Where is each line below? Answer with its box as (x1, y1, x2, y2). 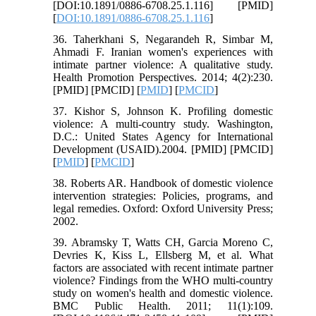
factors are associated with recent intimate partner (53, 261, 273, 274)
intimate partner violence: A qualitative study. (53, 58, 273, 71)
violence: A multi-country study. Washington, (53, 117, 273, 130)
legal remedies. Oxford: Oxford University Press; (53, 202, 273, 214)
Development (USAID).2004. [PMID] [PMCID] (53, 142, 273, 155)
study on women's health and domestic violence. (53, 286, 273, 299)
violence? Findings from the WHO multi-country (53, 274, 273, 286)
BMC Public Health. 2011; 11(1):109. (53, 299, 273, 312)
